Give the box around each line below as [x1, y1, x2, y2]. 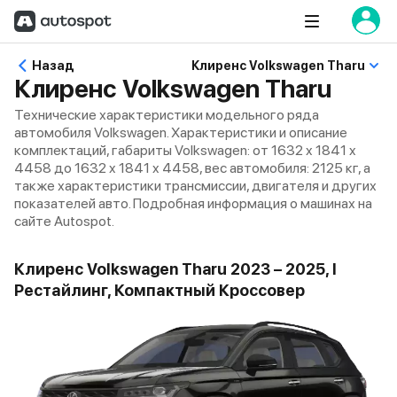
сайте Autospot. [14, 213, 114, 230]
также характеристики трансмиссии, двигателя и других [14, 177, 377, 194]
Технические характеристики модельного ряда [14, 106, 319, 123]
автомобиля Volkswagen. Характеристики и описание [14, 124, 347, 141]
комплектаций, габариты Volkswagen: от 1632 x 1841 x [14, 142, 356, 159]
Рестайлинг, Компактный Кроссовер [14, 281, 305, 300]
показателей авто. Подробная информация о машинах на [14, 195, 372, 212]
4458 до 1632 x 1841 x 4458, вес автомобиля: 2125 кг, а [14, 160, 370, 176]
